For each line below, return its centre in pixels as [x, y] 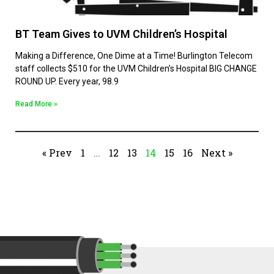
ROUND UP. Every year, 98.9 [67, 81]
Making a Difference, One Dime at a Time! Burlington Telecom [134, 55]
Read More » [36, 104]
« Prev [57, 152]
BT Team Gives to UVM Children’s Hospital [121, 34]
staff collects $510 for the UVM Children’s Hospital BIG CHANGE [136, 68]
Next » [217, 152]
